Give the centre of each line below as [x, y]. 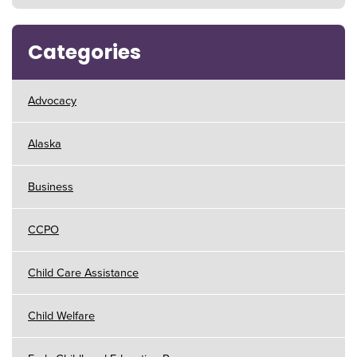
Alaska [45, 143]
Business [51, 186]
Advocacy [52, 100]
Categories [84, 52]
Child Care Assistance [83, 273]
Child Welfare [61, 316]
